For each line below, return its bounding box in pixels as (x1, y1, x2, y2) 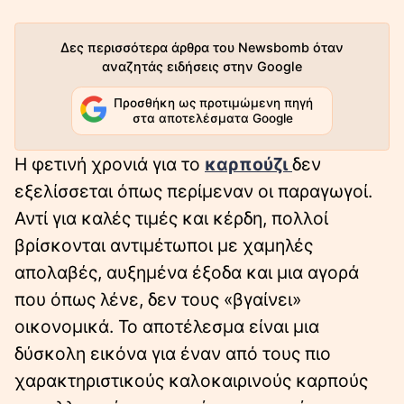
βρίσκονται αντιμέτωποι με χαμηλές (14, 234, 313, 257)
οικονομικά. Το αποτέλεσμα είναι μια (14, 316, 319, 338)
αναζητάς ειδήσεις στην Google (102, 58, 302, 74)
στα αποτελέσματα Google (133, 111, 293, 126)
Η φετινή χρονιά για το (14, 153, 205, 176)
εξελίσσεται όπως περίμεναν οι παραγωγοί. (14, 180, 372, 203)
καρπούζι (205, 153, 288, 176)
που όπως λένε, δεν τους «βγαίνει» (14, 289, 301, 311)
